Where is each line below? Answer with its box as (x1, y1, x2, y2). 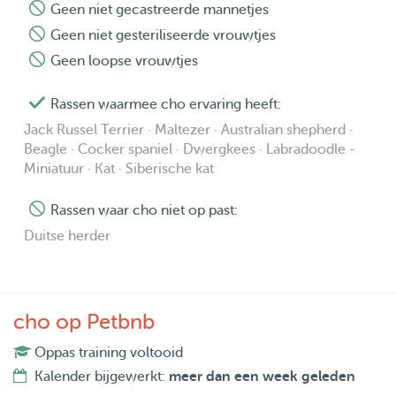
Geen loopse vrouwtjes (50, 53, 198, 70)
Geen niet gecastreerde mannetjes (50, 2, 269, 19)
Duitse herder (24, 228, 110, 245)
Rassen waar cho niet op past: (50, 202, 238, 219)
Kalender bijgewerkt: (34, 369, 169, 385)
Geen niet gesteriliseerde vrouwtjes (50, 27, 276, 44)
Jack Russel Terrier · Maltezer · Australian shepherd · (24, 122, 353, 139)
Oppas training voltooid (34, 345, 183, 362)
